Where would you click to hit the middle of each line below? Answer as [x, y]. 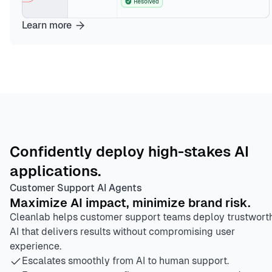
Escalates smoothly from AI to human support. [125, 261]
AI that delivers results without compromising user [122, 232]
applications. [55, 171]
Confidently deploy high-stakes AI [129, 152]
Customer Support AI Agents [76, 188]
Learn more [47, 25]
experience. [36, 246]
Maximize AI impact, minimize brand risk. [130, 203]
